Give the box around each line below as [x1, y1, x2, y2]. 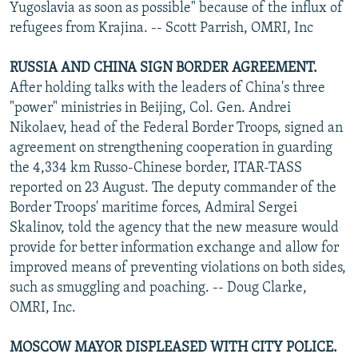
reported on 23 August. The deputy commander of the [10, 180, 336, 196]
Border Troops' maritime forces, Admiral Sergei [10, 200, 297, 216]
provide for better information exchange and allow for [10, 240, 339, 256]
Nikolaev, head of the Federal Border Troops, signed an [10, 120, 343, 136]
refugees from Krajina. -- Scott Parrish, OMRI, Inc [10, 20, 313, 36]
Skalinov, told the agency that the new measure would [10, 220, 339, 236]
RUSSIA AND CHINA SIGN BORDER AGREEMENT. [10, 60, 317, 76]
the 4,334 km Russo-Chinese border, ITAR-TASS [10, 160, 302, 176]
